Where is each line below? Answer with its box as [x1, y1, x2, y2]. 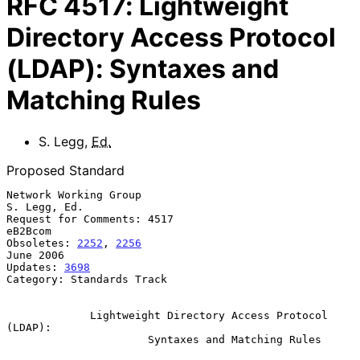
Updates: [6, 260, 64, 273]
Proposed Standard [6, 162, 125, 178]
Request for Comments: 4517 [6, 212, 174, 225]
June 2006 [6, 248, 64, 261]
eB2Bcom [6, 224, 51, 237]
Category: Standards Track [6, 272, 167, 285]
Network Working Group [6, 188, 141, 201]
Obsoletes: [6, 236, 77, 249]
